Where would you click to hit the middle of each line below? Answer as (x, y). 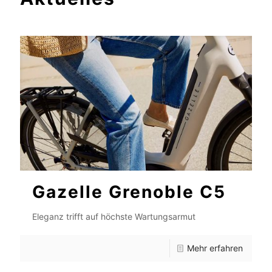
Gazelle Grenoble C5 (129, 192)
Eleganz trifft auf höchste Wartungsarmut (114, 217)
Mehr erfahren (215, 248)
